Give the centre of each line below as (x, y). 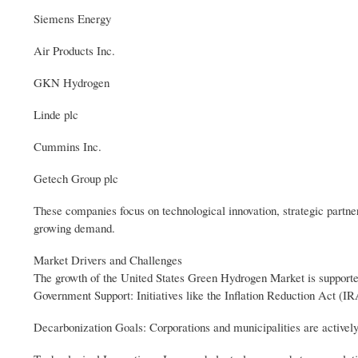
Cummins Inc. (68, 146)
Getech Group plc (76, 178)
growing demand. (74, 227)
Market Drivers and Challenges (108, 259)
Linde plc (56, 114)
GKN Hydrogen (72, 82)
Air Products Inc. (74, 50)
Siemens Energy (72, 18)
